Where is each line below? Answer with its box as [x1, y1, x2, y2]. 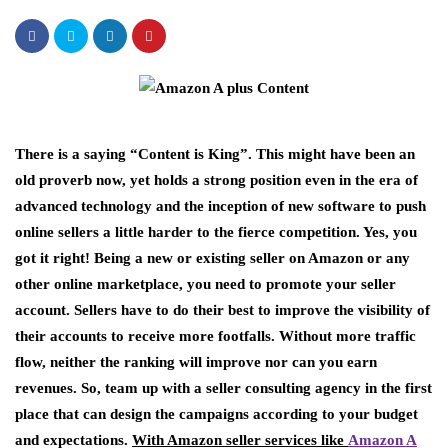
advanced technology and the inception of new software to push [15, 198, 426, 215]
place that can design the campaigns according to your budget [15, 406, 418, 423]
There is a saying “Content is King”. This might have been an [15, 146, 415, 163]
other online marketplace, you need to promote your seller [15, 276, 396, 293]
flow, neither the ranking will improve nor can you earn [15, 354, 377, 371]
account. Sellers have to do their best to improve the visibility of [15, 302, 430, 319]
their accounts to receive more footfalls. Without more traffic [15, 328, 416, 345]
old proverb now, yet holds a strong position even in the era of [15, 172, 418, 189]
